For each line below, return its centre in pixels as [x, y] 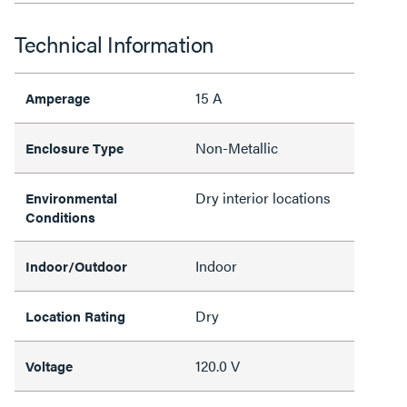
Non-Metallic [237, 148]
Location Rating [75, 316]
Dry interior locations [263, 198]
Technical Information [114, 44]
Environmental [71, 198]
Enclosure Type [74, 148]
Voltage [49, 366]
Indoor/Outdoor [76, 266]
